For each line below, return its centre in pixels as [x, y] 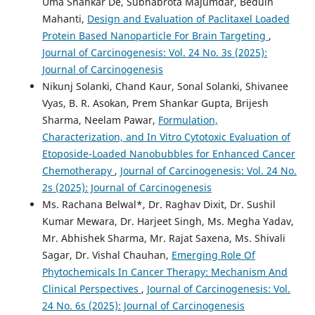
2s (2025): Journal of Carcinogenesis [127, 187]
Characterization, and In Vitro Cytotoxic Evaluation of [166, 136]
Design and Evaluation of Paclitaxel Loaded [188, 18]
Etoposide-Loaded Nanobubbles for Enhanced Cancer [168, 153]
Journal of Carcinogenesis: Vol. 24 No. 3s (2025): [154, 52]
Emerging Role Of [213, 255]
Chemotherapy [78, 170]
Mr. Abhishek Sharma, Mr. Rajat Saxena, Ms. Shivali [163, 238]
